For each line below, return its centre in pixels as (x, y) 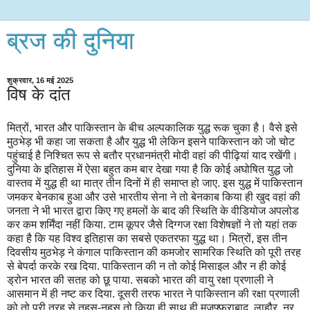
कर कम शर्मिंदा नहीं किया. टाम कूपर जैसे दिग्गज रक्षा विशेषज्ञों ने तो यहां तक (152, 224)
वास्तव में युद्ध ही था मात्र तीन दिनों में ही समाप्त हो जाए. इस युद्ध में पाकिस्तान (155, 183)
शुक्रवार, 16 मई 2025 (40, 80)
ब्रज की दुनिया (71, 41)
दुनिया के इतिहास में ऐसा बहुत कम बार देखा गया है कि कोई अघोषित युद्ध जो (150, 169)
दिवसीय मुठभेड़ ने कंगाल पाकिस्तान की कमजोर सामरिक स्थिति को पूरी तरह (154, 252)
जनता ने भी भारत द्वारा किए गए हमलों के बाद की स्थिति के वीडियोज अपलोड (153, 210)
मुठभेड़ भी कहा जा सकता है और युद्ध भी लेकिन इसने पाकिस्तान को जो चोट (151, 141)
